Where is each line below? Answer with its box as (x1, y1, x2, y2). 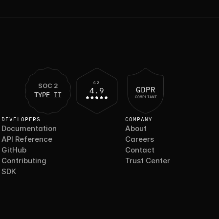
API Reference (1, 134, 52, 144)
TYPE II (34, 90, 62, 99)
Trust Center (125, 156, 170, 165)
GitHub (1, 145, 26, 154)
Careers (125, 134, 154, 144)
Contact (125, 145, 154, 154)
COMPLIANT (134, 94, 157, 99)
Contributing (1, 156, 46, 165)
